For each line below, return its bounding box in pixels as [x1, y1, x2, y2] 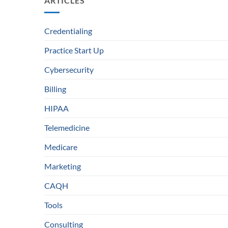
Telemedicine [44, 123, 90, 133]
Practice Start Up [44, 45, 104, 55]
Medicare [44, 142, 77, 152]
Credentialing [44, 26, 92, 36]
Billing [44, 84, 66, 94]
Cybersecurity [44, 65, 94, 75]
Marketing [44, 161, 81, 172]
